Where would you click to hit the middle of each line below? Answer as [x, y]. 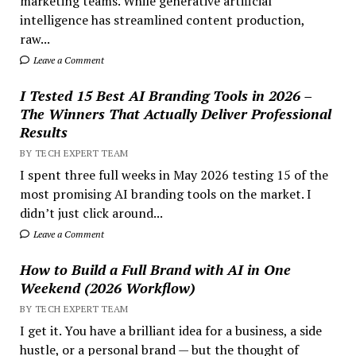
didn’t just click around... [91, 213]
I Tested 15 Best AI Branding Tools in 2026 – [165, 95]
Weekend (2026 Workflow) [107, 287]
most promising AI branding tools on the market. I [165, 193]
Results [43, 132]
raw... [35, 39]
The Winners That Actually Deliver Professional [175, 113]
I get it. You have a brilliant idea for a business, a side [170, 330]
